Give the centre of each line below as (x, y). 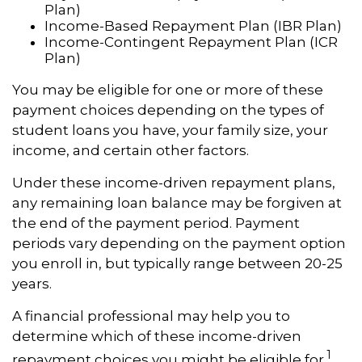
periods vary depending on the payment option (179, 243)
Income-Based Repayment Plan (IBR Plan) (193, 25)
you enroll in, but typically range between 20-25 (177, 263)
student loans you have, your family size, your (170, 130)
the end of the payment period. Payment (156, 223)
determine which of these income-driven (157, 336)
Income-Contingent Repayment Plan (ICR (191, 42)
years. (32, 283)
